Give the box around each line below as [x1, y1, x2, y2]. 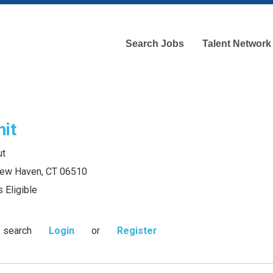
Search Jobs [126, 38, 184, 49]
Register [117, 225, 157, 236]
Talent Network [202, 38, 271, 49]
